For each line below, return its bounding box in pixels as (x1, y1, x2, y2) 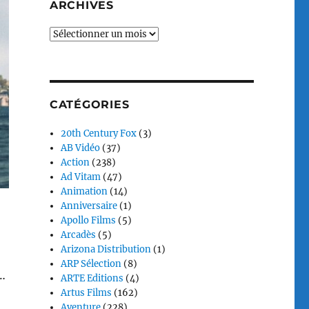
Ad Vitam (61, 171, 101, 183)
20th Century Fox (61, 128, 137, 139)
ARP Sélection (61, 258, 122, 270)
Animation (61, 186, 108, 197)
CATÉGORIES (49, 98, 130, 111)
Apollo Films (61, 215, 117, 226)
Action (61, 157, 90, 168)
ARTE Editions (61, 272, 124, 284)
